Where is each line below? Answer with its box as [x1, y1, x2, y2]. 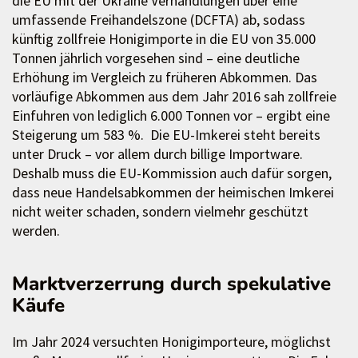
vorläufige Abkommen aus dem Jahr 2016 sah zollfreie [12, 86, 336, 105]
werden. [12, 221, 60, 240]
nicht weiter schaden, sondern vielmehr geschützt [12, 201, 308, 221]
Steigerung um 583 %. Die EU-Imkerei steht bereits [12, 125, 320, 144]
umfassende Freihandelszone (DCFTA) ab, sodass [12, 10, 305, 29]
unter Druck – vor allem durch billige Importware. [12, 144, 303, 163]
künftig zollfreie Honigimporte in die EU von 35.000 [12, 29, 316, 48]
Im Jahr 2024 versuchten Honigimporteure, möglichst [12, 332, 331, 352]
